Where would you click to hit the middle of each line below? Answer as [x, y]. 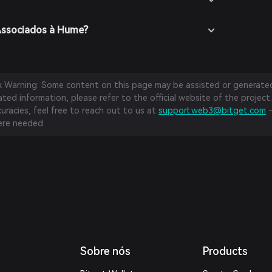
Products [225, 251]
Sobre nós [106, 251]
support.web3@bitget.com [212, 110]
